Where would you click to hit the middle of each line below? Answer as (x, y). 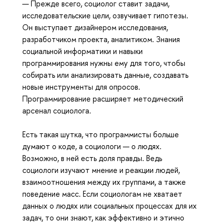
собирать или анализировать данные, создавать (105, 75)
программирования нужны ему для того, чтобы (104, 63)
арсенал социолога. (58, 111)
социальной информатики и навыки (83, 51)
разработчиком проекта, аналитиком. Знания (101, 39)
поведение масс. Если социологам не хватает (102, 194)
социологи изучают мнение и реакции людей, (101, 170)
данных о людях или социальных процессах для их (110, 206)
